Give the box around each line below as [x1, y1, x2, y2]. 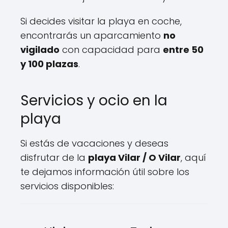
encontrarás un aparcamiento [20, 29, 163, 42]
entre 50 [163, 43, 204, 56]
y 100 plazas [20, 58, 78, 70]
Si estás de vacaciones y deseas [20, 137, 168, 150]
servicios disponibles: [20, 180, 114, 192]
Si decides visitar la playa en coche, [20, 15, 182, 27]
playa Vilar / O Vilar [88, 151, 181, 164]
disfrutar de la [20, 151, 88, 164]
